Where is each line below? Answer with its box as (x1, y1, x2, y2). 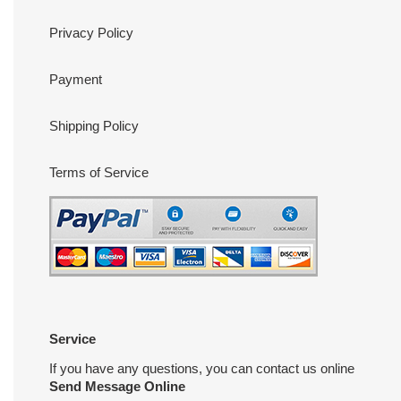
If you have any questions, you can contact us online (49, 360, 354, 376)
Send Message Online (49, 378, 185, 394)
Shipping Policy (49, 118, 139, 134)
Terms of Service (49, 165, 149, 181)
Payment (49, 72, 102, 88)
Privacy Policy (49, 25, 133, 41)
